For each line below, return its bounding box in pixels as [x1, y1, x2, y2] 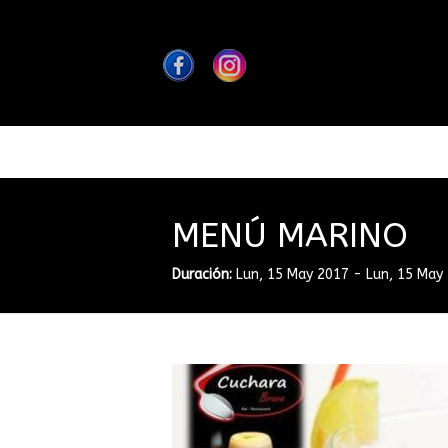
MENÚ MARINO [172, 216, 408, 256]
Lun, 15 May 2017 [236, 266, 349, 283]
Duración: [172, 266, 232, 283]
